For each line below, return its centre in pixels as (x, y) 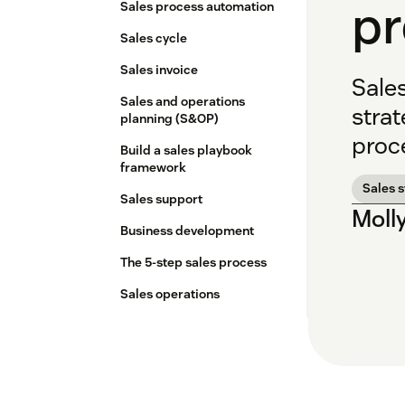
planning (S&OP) (170, 119)
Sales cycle (154, 38)
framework (153, 168)
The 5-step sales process (193, 263)
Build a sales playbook (186, 151)
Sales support (161, 199)
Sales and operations (183, 102)
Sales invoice (159, 70)
